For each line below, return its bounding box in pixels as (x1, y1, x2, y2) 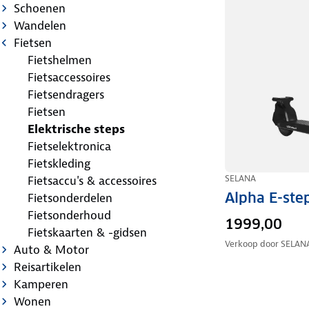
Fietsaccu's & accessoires (28, 172, 157, 188)
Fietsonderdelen (28, 190, 112, 206)
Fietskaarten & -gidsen (28, 224, 147, 240)
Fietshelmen (28, 52, 92, 68)
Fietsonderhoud (28, 207, 111, 223)
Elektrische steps (28, 121, 125, 137)
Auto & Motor (14, 241, 89, 257)
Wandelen (14, 17, 66, 33)
